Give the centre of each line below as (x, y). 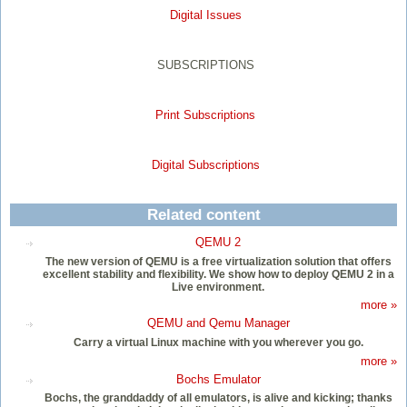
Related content (203, 215)
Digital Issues (205, 15)
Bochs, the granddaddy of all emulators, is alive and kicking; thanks (218, 398)
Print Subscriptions (205, 115)
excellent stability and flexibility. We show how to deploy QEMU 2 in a (218, 274)
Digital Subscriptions (205, 165)
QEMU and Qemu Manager (218, 323)
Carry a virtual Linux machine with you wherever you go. (218, 343)
